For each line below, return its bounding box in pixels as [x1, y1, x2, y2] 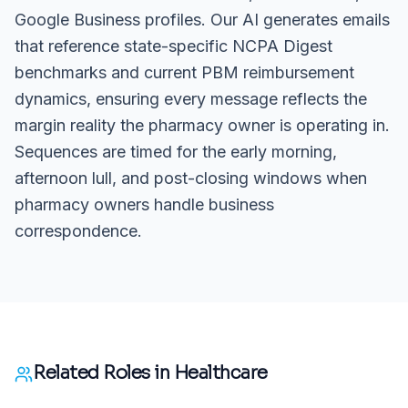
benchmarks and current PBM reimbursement [15, 62, 354, 82]
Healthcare [173, 361, 268, 384]
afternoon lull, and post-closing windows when [15, 168, 367, 188]
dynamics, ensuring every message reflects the [15, 88, 367, 108]
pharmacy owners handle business [15, 194, 274, 214]
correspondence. [15, 220, 142, 240]
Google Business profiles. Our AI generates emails [15, 9, 390, 29]
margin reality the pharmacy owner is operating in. [15, 115, 390, 135]
